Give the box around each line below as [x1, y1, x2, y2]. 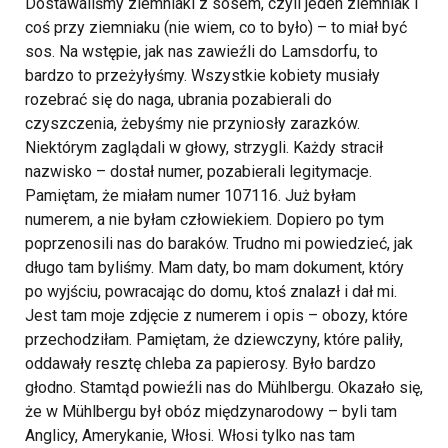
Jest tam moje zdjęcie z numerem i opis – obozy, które [25, 306, 408, 326]
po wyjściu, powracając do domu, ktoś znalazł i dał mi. [25, 282, 397, 302]
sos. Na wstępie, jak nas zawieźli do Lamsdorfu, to [25, 42, 378, 62]
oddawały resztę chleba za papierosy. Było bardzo [25, 354, 376, 374]
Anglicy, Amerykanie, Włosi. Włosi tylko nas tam [25, 426, 355, 446]
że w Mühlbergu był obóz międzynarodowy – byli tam [25, 402, 397, 422]
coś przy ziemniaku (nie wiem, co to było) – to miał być [25, 18, 407, 38]
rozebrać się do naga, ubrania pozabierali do [25, 90, 332, 110]
